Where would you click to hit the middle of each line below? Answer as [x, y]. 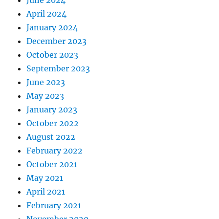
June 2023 [46, 82]
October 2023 [53, 55]
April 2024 [47, 13]
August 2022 [51, 137]
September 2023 [58, 68]
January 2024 [52, 27]
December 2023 [57, 41]
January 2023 [52, 109]
